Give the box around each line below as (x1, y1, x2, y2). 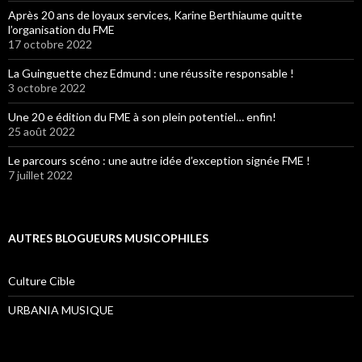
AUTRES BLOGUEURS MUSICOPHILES (8, 230, 208, 245)
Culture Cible (8, 273, 75, 288)
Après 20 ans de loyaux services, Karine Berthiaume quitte (8, 7, 302, 22)
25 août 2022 (8, 124, 75, 138)
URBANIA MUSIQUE (8, 302, 114, 317)
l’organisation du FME (8, 22, 115, 36)
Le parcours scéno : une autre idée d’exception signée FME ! (8, 153, 310, 167)
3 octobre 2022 (8, 80, 86, 95)
